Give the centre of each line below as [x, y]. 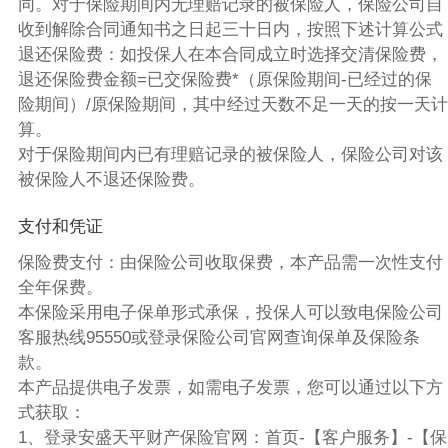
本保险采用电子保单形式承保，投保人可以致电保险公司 [230, 312]
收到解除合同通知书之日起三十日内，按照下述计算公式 [230, 30]
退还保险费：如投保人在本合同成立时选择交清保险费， [230, 55]
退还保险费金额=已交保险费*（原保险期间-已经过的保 [224, 80]
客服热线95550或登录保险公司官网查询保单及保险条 [218, 337]
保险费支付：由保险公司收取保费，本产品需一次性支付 [230, 262]
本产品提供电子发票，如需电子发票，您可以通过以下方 [230, 387]
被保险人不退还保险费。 [111, 180]
